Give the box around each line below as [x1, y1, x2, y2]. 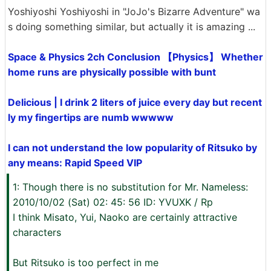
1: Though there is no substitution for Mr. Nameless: [13, 181, 248, 193]
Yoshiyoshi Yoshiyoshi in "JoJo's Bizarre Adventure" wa [8, 5, 260, 18]
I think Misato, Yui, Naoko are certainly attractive [13, 211, 237, 223]
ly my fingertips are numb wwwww [8, 111, 174, 123]
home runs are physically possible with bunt [8, 66, 216, 78]
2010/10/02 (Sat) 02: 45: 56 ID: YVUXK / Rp [13, 196, 213, 208]
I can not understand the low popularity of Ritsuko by [8, 142, 257, 154]
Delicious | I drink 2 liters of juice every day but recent [8, 96, 262, 108]
